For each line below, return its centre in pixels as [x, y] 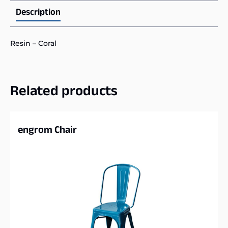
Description [38, 13]
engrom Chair [47, 132]
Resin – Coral [33, 44]
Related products [64, 93]
